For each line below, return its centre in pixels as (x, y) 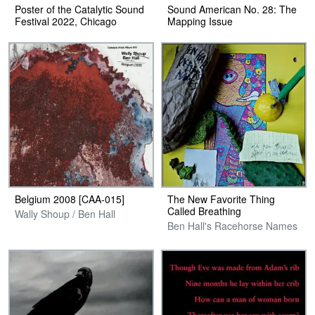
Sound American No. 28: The (232, 9)
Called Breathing (204, 211)
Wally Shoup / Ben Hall (65, 214)
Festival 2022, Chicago (66, 21)
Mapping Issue (200, 21)
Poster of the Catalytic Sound (79, 9)
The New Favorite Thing (221, 199)
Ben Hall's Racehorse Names (232, 226)
